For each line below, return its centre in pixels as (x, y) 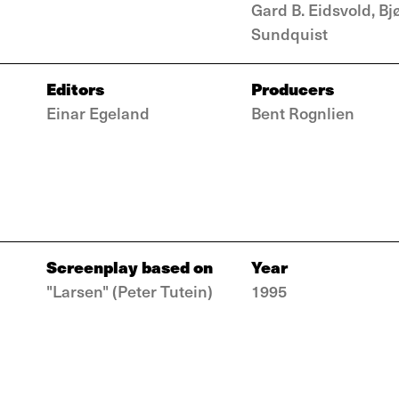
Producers (293, 89)
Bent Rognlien (303, 113)
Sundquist (289, 33)
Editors (75, 89)
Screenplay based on (130, 267)
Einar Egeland (98, 113)
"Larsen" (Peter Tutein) (130, 291)
